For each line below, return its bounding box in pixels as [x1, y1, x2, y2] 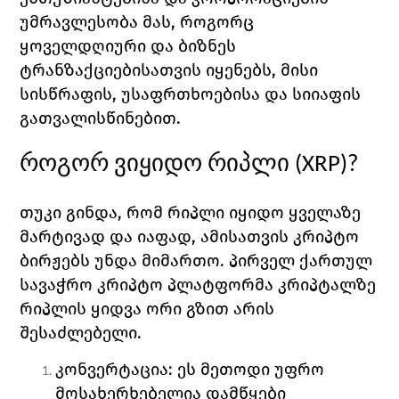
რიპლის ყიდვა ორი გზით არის [20, 298, 275, 320]
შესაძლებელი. [20, 322, 147, 344]
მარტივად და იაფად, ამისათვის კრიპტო [20, 226, 360, 248]
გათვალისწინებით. [20, 108, 186, 129]
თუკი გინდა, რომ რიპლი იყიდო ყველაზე [20, 202, 362, 224]
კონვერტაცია [55, 359, 169, 380]
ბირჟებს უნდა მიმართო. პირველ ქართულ [20, 250, 373, 272]
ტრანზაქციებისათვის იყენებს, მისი [20, 60, 319, 81]
